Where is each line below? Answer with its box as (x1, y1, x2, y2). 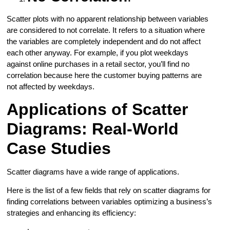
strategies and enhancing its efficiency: (7, 208, 137, 218)
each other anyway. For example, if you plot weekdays (7, 48, 189, 57)
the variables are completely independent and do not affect (7, 36, 201, 46)
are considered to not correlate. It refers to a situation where (7, 25, 205, 34)
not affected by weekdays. (7, 82, 97, 91)
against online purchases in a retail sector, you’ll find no (7, 59, 190, 68)
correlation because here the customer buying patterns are (7, 70, 202, 80)
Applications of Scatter (7, 100, 188, 119)
